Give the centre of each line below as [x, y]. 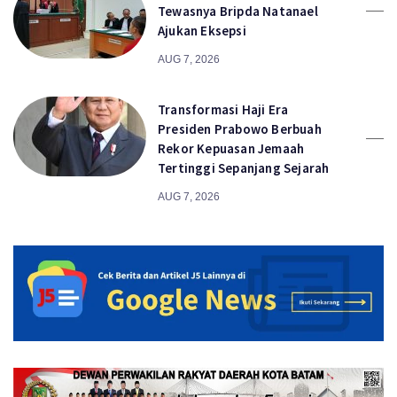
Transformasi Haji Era [223, 109]
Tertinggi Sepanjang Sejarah [244, 167]
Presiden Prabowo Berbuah [240, 128]
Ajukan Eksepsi [202, 30]
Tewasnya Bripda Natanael [238, 11]
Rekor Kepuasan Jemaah [231, 148]
